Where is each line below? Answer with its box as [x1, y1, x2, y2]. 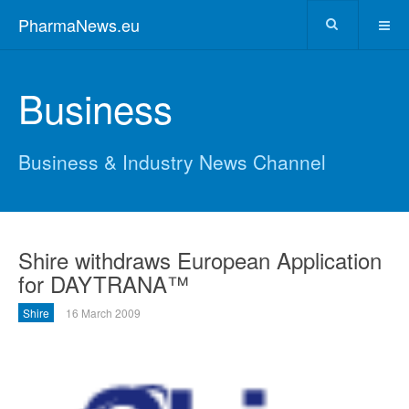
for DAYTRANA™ [18, 267, 189, 299]
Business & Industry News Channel [18, 148, 326, 175]
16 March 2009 [66, 305, 141, 320]
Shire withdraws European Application [18, 244, 382, 276]
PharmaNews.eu [18, 13, 140, 37]
